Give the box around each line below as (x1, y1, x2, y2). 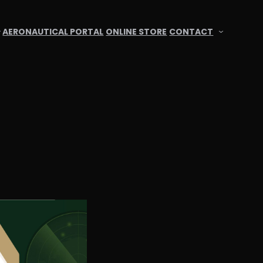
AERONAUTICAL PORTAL (2, 25, 104, 38)
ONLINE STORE (106, 25, 167, 38)
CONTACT (169, 25, 214, 38)
